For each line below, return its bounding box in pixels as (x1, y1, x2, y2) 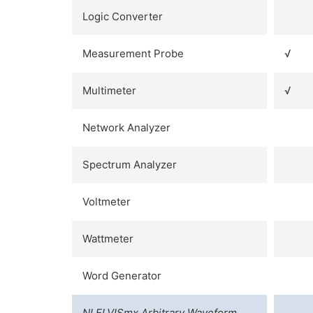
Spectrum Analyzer (82, 157, 177, 171)
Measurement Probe (82, 46, 184, 60)
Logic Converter (82, 9, 163, 23)
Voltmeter (82, 194, 131, 208)
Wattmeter (82, 231, 133, 245)
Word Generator (82, 268, 161, 282)
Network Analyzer (82, 120, 170, 134)
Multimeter (82, 83, 136, 97)
